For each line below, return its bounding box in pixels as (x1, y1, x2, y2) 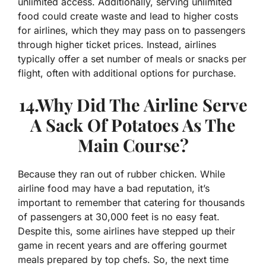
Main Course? (77, 134, 189, 157)
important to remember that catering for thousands (18, 197, 245, 209)
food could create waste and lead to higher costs (18, 10, 238, 23)
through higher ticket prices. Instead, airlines (18, 39, 216, 51)
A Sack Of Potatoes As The (30, 113, 236, 137)
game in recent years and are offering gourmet (18, 239, 227, 252)
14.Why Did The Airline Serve (18, 93, 248, 116)
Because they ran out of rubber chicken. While (18, 168, 225, 180)
